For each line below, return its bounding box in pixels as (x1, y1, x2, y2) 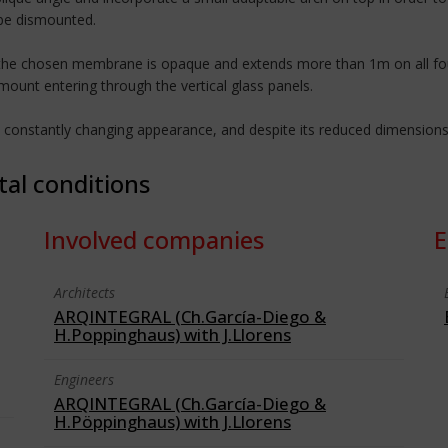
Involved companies (44, 223, 264, 256)
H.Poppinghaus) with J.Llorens (54, 323, 291, 346)
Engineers (54, 370, 114, 389)
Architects (54, 283, 115, 302)
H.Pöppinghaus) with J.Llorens (54, 410, 291, 433)
